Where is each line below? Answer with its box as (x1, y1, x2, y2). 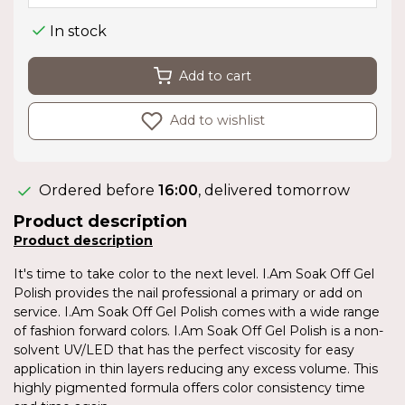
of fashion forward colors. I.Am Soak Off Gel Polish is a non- (14, 323, 383, 340)
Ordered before (35, 182, 158, 200)
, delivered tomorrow (198, 182, 350, 200)
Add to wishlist (165, 112, 265, 129)
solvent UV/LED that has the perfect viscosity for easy (14, 342, 354, 359)
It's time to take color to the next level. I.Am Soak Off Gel (14, 266, 374, 283)
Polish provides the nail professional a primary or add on (14, 285, 363, 302)
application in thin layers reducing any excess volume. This (14, 361, 378, 378)
